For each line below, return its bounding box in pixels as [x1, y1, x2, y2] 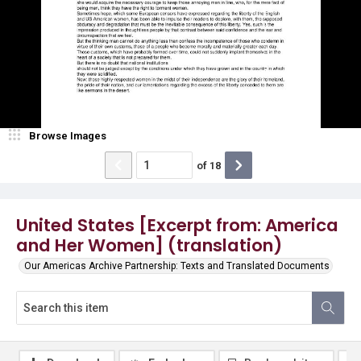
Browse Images [29, 130, 106, 142]
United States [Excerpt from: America [16, 213, 338, 238]
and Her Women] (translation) [16, 233, 282, 258]
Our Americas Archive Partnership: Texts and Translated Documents [24, 260, 330, 272]
